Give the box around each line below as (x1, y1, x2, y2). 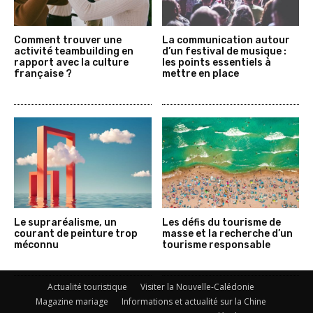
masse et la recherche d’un (161, 228, 293, 240)
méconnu (14, 239, 59, 252)
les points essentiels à (161, 57, 271, 69)
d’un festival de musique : (161, 45, 286, 58)
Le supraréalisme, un (14, 217, 117, 229)
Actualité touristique (48, 281, 127, 293)
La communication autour (161, 34, 290, 47)
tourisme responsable (161, 239, 270, 252)
